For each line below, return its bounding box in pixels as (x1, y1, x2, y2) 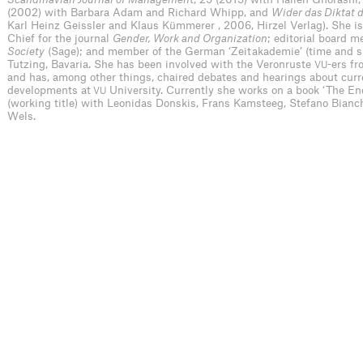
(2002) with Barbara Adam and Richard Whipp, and (7, 6, 271, 18)
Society (7, 45, 45, 57)
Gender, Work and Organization (113, 32, 267, 44)
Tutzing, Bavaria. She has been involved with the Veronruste (7, 58, 314, 70)
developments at (7, 84, 91, 96)
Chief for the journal (7, 32, 113, 44)
